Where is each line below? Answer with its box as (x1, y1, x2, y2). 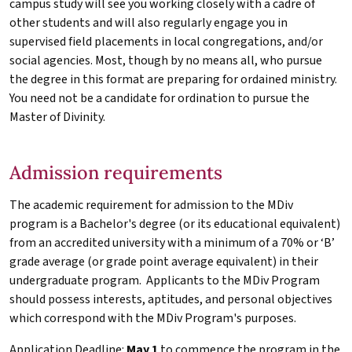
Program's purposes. (182, 309, 296, 327)
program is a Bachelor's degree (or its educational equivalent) (9, 214, 340, 233)
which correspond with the (9, 309, 156, 327)
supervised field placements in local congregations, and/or (9, 32, 323, 50)
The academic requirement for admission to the (9, 196, 267, 214)
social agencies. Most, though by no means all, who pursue (9, 51, 322, 69)
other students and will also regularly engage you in (9, 13, 288, 31)
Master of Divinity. (9, 108, 105, 126)
